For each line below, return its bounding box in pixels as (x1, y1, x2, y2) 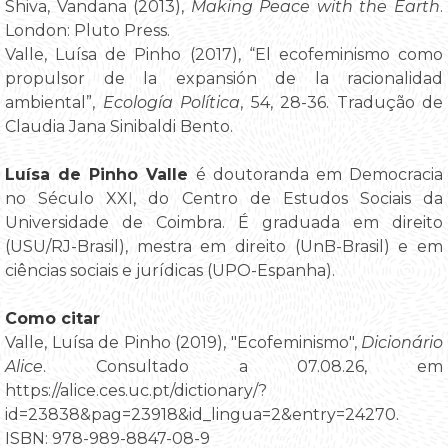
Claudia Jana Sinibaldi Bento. (5, 116, 233, 136)
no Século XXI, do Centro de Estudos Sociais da (5, 188, 443, 208)
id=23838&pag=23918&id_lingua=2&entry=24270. (5, 404, 399, 424)
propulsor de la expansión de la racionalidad (5, 68, 443, 88)
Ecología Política (102, 92, 240, 112)
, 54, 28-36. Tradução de (240, 92, 443, 112)
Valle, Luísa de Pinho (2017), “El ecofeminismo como (5, 44, 443, 64)
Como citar (5, 308, 100, 328)
